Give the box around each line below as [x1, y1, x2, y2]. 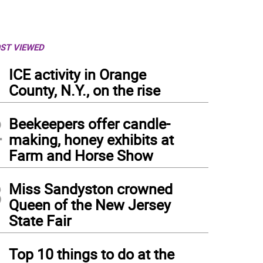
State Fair [9, 211, 71, 230]
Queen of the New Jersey [9, 195, 171, 214]
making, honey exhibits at [9, 130, 174, 149]
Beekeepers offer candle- [9, 114, 170, 133]
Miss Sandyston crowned [9, 179, 173, 198]
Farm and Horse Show [9, 146, 153, 165]
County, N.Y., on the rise [9, 80, 160, 100]
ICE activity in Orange [9, 65, 146, 84]
